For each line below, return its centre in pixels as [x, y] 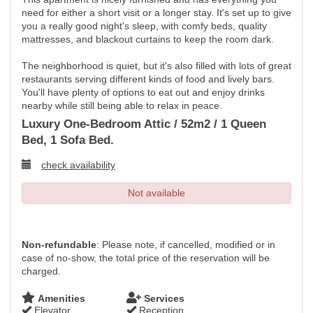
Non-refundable [59, 245]
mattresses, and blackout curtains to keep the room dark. [148, 39]
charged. [41, 271]
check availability [78, 165]
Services [163, 298]
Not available [156, 193]
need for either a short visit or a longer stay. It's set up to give [156, 13]
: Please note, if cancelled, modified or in [186, 245]
